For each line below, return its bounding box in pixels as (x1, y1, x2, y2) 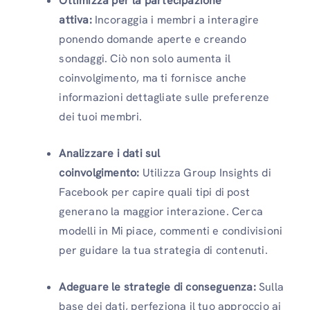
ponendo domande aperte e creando (59, 31, 246, 46)
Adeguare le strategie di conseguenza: (59, 279, 256, 294)
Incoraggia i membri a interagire (91, 12, 259, 27)
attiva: (59, 12, 92, 27)
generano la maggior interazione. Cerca (59, 203, 263, 219)
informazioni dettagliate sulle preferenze (59, 89, 270, 104)
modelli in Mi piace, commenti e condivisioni (59, 223, 283, 238)
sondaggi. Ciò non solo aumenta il (59, 51, 230, 66)
